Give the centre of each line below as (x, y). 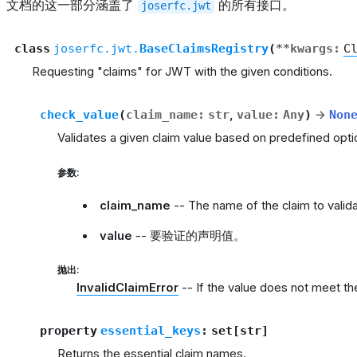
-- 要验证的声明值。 (189, 236)
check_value (79, 115)
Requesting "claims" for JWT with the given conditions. (182, 72)
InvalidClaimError (127, 287)
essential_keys (150, 330)
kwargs (311, 49)
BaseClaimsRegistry (204, 49)
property (68, 330)
